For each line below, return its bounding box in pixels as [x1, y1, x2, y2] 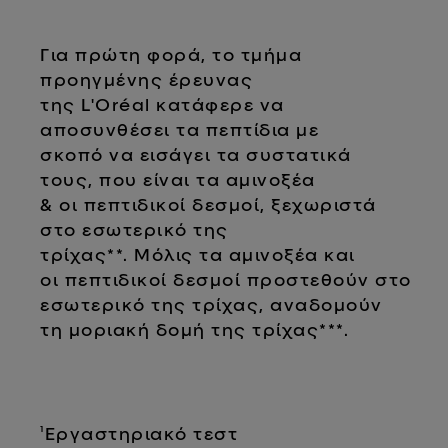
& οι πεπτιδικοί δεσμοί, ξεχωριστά [40, 193, 377, 215]
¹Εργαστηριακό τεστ [40, 422, 239, 444]
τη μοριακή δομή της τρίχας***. [40, 318, 350, 340]
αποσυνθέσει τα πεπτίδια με [40, 118, 320, 140]
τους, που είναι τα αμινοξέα [40, 168, 316, 190]
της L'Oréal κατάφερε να [40, 93, 285, 115]
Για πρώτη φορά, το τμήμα [40, 43, 303, 65]
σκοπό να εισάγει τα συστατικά [40, 143, 352, 165]
